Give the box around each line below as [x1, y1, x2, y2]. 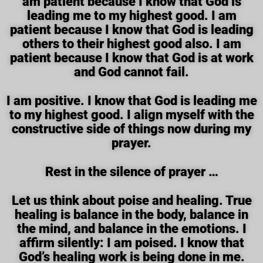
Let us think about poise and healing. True [11, 193, 252, 208]
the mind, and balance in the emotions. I [16, 221, 247, 236]
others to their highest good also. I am [22, 36, 241, 51]
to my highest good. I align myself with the [9, 107, 254, 122]
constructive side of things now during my [12, 122, 251, 136]
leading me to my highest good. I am [26, 8, 237, 23]
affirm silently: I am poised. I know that [19, 235, 244, 250]
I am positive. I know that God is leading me [6, 93, 257, 108]
